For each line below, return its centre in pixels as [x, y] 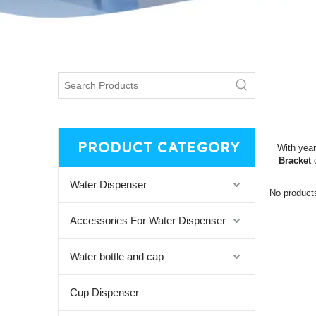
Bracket [295, 160]
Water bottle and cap [117, 256]
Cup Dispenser [104, 292]
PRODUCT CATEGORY [159, 147]
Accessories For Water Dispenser [148, 220]
